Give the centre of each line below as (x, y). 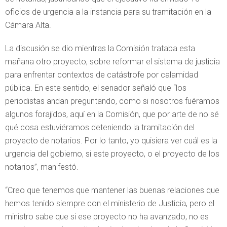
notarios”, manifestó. (42, 167)
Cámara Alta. (28, 25)
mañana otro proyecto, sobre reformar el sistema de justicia (112, 62)
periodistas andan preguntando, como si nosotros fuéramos (112, 101)
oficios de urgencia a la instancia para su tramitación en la (108, 12)
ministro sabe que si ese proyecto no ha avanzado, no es (107, 217)
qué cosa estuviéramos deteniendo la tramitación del (100, 127)
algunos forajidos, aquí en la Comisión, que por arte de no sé (112, 114)
